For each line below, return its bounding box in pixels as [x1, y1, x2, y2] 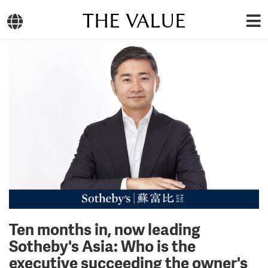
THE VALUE [82, 9, 186, 33]
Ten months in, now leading [9, 218, 200, 240]
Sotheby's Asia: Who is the [9, 235, 196, 257]
